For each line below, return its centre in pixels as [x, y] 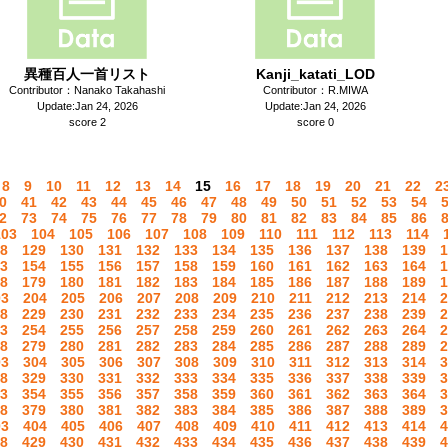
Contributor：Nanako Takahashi [87, 90]
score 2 [87, 122]
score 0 [315, 122]
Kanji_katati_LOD [315, 74]
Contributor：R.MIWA [315, 90]
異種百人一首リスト [87, 74]
